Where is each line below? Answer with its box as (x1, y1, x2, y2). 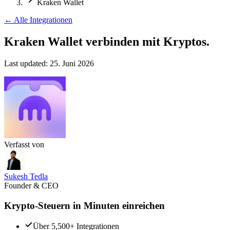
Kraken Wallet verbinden (4, 34, 139, 48)
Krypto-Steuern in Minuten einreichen (4, 200, 165, 211)
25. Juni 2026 (50, 59, 94, 68)
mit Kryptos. (142, 34, 209, 48)
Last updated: (4, 59, 48, 68)
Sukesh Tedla (4, 171, 48, 181)
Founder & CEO (4, 181, 59, 190)
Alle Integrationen (14, 15, 72, 24)
